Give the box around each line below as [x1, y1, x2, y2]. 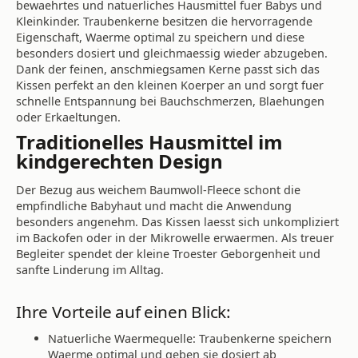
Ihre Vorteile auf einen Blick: [16, 300, 231, 324]
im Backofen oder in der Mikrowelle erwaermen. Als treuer [16, 230, 334, 246]
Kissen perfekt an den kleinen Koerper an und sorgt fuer [16, 77, 324, 93]
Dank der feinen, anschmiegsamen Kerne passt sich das [16, 61, 320, 77]
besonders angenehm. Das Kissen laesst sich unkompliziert [16, 214, 339, 230]
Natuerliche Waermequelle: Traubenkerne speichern [48, 331, 332, 347]
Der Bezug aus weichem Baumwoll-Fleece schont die [16, 182, 300, 198]
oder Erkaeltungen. [16, 109, 121, 125]
